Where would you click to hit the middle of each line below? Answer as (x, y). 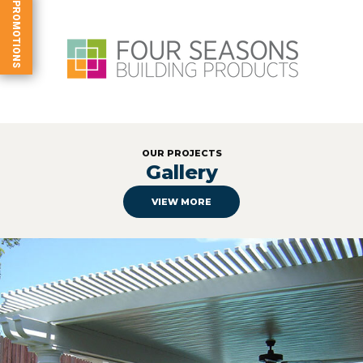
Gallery (181, 172)
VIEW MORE (181, 201)
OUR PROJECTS (181, 153)
